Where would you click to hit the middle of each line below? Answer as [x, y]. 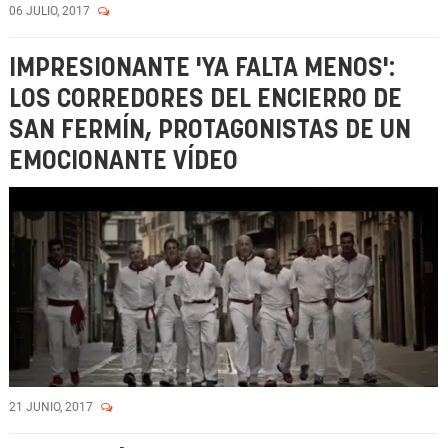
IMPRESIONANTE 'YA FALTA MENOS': [202, 68]
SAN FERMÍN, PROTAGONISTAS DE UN [210, 130]
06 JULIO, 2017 [51, 11]
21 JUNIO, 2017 [52, 407]
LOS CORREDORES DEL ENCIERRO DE [205, 99]
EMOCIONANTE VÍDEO [123, 161]
